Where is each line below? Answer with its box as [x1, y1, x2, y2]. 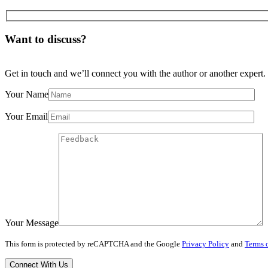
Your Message [5, 217, 59, 228]
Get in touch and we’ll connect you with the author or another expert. [5, 68, 266, 78]
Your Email [5, 111, 48, 121]
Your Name [5, 89, 48, 99]
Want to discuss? [5, 33, 87, 46]
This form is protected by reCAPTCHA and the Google [5, 239, 182, 248]
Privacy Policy [182, 239, 229, 248]
